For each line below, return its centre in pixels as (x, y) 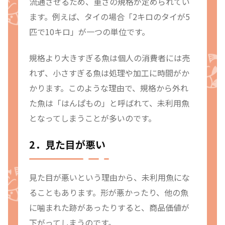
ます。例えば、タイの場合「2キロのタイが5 (109, 16)
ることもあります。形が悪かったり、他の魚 (109, 192)
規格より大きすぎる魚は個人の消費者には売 (109, 58)
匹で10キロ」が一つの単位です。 (89, 31)
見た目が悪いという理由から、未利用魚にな (109, 177)
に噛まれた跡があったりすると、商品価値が (109, 207)
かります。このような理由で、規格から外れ (109, 88)
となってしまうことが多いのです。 (93, 118)
